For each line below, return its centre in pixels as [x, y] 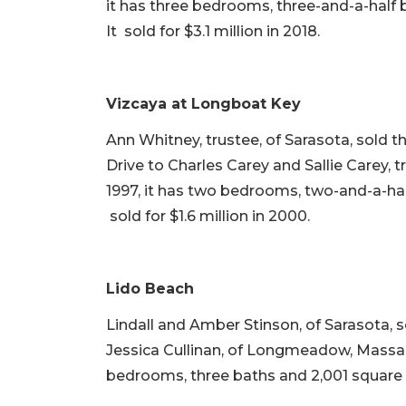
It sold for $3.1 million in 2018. [213, 32]
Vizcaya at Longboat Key [203, 104]
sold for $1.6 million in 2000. [208, 217]
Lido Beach [150, 289]
